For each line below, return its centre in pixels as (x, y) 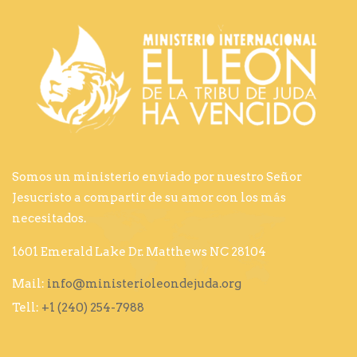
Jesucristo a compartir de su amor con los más (149, 197)
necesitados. (49, 218)
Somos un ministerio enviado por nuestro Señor (157, 177)
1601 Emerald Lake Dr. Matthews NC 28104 (139, 251)
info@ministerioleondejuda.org (144, 283)
